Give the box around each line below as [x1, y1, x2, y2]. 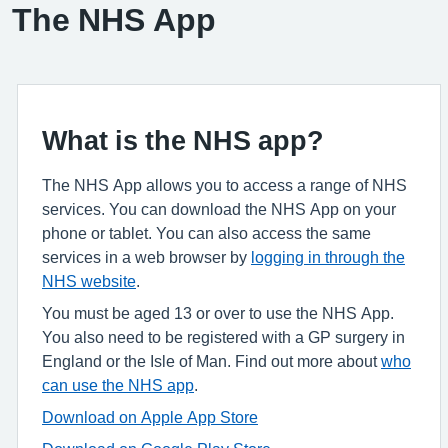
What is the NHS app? [42, 127, 324, 154]
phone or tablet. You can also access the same [42, 225, 371, 241]
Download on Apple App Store [42, 409, 258, 425]
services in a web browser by [42, 249, 251, 265]
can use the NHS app [42, 377, 194, 393]
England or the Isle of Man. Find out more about [42, 353, 381, 369]
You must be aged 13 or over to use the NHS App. [42, 305, 394, 321]
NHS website [42, 273, 136, 289]
